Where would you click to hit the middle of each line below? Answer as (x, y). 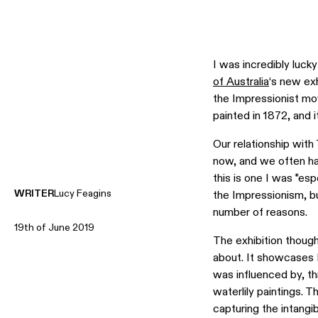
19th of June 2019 (54, 227)
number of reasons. (260, 212)
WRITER (34, 193)
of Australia (241, 82)
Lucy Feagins (83, 193)
